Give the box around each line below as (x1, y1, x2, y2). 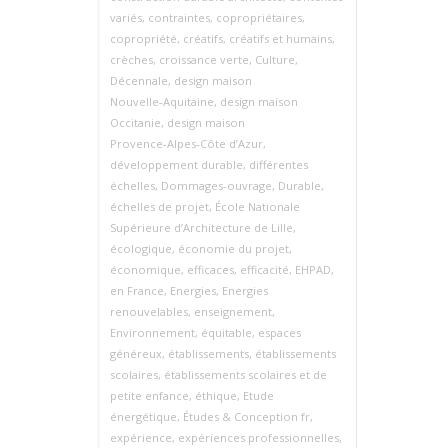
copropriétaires (216, 10, 302, 25)
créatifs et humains (229, 31, 332, 46)
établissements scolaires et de (164, 367, 327, 382)
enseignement (194, 304, 272, 319)
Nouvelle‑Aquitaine (110, 94, 214, 109)
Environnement (110, 325, 195, 340)
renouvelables (110, 304, 188, 319)
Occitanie (110, 115, 161, 130)
